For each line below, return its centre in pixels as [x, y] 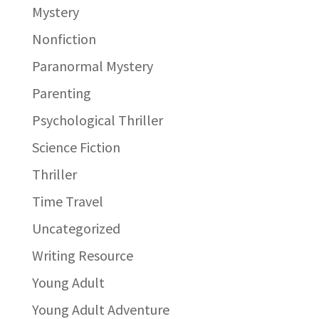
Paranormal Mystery [92, 66]
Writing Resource [82, 255]
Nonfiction [64, 38]
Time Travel [67, 201]
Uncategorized [76, 228]
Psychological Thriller [97, 120]
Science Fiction [76, 147]
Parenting [61, 93]
